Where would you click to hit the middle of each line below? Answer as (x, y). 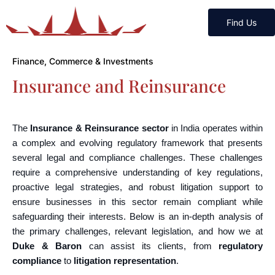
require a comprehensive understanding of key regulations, (137, 172)
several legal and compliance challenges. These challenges (137, 157)
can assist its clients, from (150, 246)
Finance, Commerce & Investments (83, 61)
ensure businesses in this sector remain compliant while (137, 202)
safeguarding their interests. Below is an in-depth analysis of (137, 216)
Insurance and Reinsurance (119, 86)
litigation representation (125, 261)
